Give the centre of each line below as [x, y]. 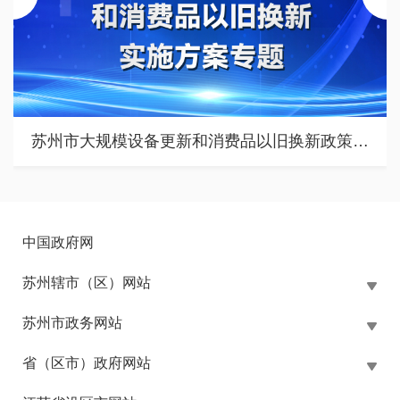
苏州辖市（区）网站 [87, 283]
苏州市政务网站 [72, 323]
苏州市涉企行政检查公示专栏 [200, 142]
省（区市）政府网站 [87, 363]
